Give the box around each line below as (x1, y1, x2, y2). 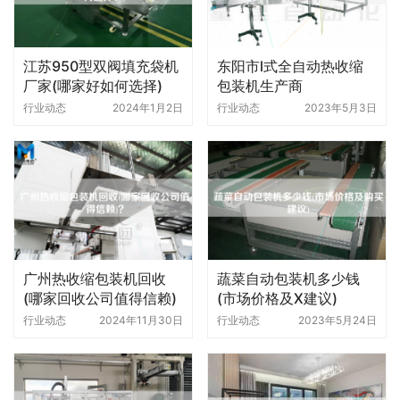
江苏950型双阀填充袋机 (23, 57, 179, 76)
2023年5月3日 (304, 101, 377, 115)
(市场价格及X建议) (217, 288, 337, 307)
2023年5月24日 (298, 312, 377, 327)
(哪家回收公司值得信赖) (23, 288, 177, 307)
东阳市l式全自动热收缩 (217, 57, 363, 76)
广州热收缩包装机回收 (23, 269, 166, 287)
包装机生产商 (217, 77, 303, 96)
